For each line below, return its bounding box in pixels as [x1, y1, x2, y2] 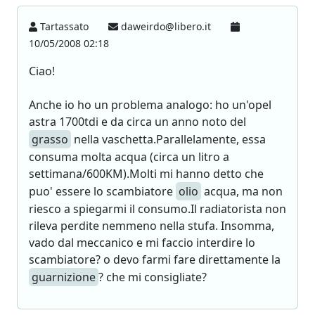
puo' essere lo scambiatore [29, 184, 176, 199]
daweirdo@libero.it [118, 20, 214, 33]
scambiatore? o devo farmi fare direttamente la [29, 252, 281, 267]
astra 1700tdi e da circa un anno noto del [29, 114, 246, 129]
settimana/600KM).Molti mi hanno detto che [29, 166, 264, 181]
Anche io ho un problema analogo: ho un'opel [29, 97, 271, 112]
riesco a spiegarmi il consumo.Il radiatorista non [29, 201, 286, 217]
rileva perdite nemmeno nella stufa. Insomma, [29, 218, 274, 233]
